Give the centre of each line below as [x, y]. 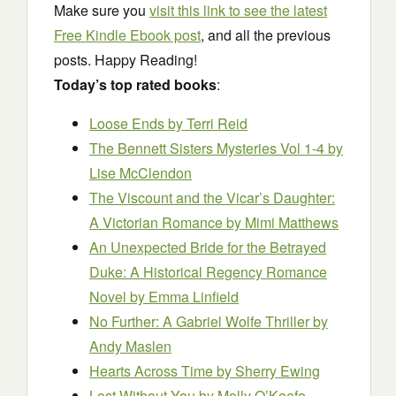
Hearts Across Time [153, 371]
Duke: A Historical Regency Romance [208, 272]
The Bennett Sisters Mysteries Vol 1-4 [209, 148]
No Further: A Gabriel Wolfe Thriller [201, 321]
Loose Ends [129, 123]
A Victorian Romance [158, 222]
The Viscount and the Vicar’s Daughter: [212, 198]
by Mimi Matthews [282, 222]
